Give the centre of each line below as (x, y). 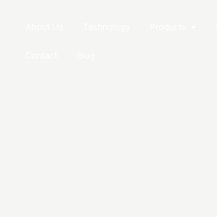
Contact (41, 55)
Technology (107, 27)
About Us (45, 27)
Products (168, 27)
